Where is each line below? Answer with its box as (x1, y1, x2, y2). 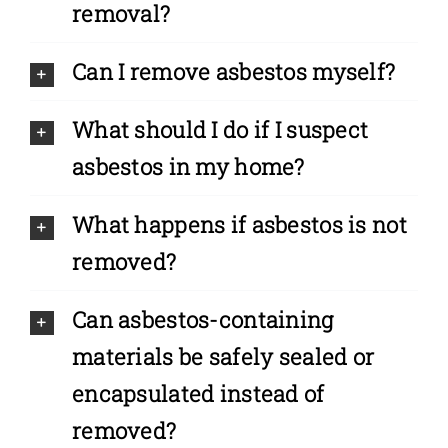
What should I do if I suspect (71, 115, 369, 145)
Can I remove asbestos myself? (71, 57, 396, 87)
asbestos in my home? (71, 152, 305, 182)
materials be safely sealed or (71, 342, 375, 372)
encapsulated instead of (71, 379, 325, 409)
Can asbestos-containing (71, 305, 334, 335)
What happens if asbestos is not (71, 210, 407, 240)
